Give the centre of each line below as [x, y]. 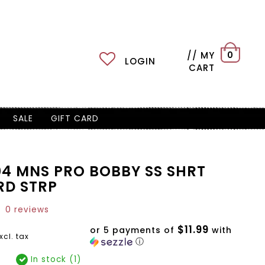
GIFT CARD [75, 118]
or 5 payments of [134, 230]
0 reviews [27, 210]
